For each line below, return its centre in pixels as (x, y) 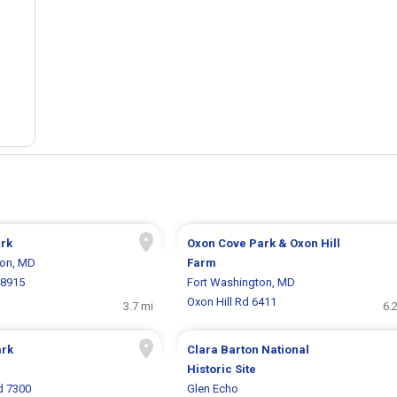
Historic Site (221, 370)
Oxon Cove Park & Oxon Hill (263, 244)
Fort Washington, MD (241, 283)
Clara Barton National (248, 350)
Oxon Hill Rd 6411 (231, 302)
